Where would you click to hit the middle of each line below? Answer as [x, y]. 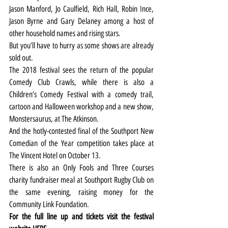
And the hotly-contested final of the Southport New [81, 131]
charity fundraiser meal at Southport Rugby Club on [81, 180]
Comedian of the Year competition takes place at [81, 143]
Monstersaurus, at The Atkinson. [54, 119]
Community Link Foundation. [49, 204]
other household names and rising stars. [65, 33]
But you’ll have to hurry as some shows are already [81, 45]
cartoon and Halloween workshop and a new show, [81, 106]
